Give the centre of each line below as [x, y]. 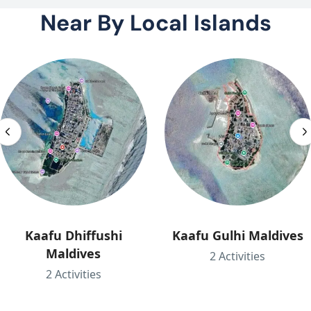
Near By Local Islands [155, 23]
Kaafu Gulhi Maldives [237, 235]
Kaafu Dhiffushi [73, 235]
